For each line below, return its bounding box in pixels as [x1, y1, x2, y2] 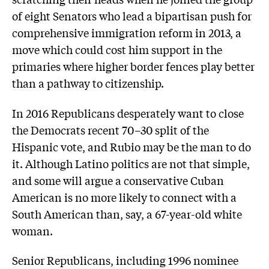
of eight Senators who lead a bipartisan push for [12, 8, 252, 24]
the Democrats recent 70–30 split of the [12, 121, 209, 138]
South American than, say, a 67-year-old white [12, 205, 242, 222]
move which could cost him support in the [12, 41, 222, 58]
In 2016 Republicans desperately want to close [12, 104, 244, 121]
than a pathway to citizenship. [12, 75, 164, 91]
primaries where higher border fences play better [12, 58, 255, 74]
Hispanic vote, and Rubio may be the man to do [12, 138, 251, 154]
